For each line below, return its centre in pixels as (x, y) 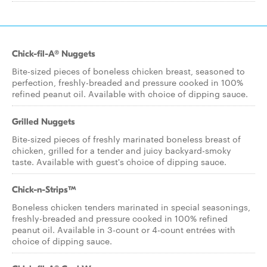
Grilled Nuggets (44, 122)
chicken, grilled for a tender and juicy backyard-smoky (122, 150)
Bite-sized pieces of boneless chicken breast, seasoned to (128, 71)
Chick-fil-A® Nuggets (54, 54)
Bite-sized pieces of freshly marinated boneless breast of (126, 139)
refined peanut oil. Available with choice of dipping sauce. (130, 94)
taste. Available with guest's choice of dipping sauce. (119, 162)
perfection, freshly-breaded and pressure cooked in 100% (128, 82)
